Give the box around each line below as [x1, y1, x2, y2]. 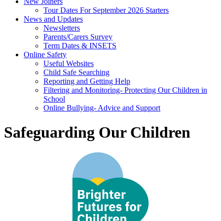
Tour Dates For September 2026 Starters [43, 6, 169, 15]
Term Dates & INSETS [43, 41, 116, 50]
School [43, 95, 65, 104]
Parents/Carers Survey [43, 33, 112, 41]
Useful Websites [43, 59, 94, 68]
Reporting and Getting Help [43, 77, 130, 86]
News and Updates [24, 15, 83, 24]
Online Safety [24, 50, 67, 59]
